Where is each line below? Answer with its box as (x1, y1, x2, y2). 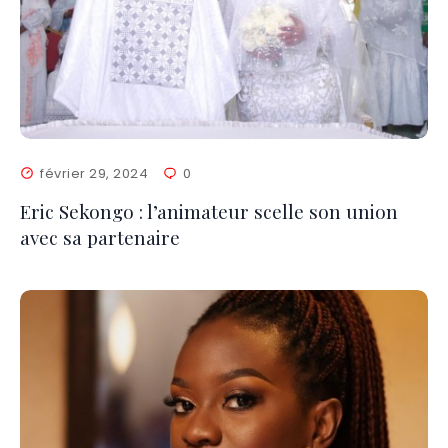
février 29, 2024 (40, 163, 149, 183)
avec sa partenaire (20, 223, 180, 250)
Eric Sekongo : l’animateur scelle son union (20, 197, 398, 224)
